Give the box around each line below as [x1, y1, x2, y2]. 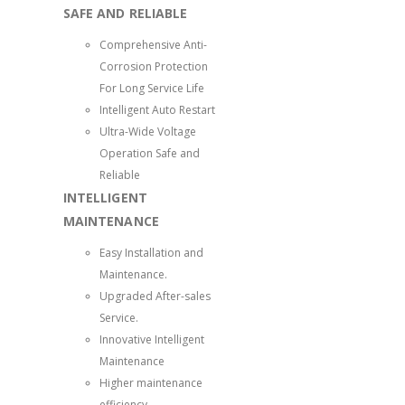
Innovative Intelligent [99, 331, 204, 347]
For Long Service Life [99, 80, 204, 96]
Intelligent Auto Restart [99, 101, 215, 118]
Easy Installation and [99, 244, 203, 260]
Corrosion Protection [99, 58, 208, 74]
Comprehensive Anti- [99, 36, 207, 52]
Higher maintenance [99, 374, 202, 391]
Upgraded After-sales [99, 287, 211, 304]
